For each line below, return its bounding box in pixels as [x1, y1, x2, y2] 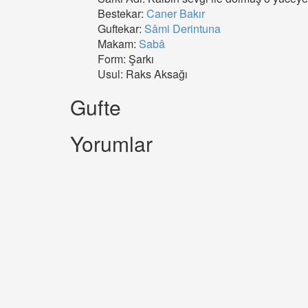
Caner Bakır [146, 5, 205, 21]
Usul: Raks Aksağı [98, 66, 188, 82]
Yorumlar [70, 129, 153, 158]
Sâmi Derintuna [144, 21, 221, 36]
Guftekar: [98, 21, 144, 36]
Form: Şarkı [98, 51, 154, 67]
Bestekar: [98, 5, 146, 21]
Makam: [98, 36, 139, 52]
